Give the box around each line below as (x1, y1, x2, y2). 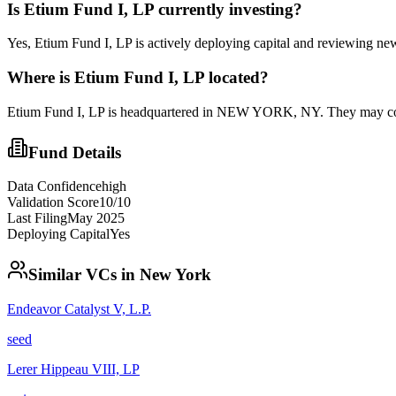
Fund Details (28, 142, 121, 162)
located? (204, 68, 269, 88)
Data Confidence (7, 179, 102, 194)
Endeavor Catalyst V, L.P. (7, 301, 151, 316)
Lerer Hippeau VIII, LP (7, 361, 140, 377)
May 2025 (67, 210, 125, 226)
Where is (7, 68, 74, 88)
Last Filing (7, 210, 67, 226)
